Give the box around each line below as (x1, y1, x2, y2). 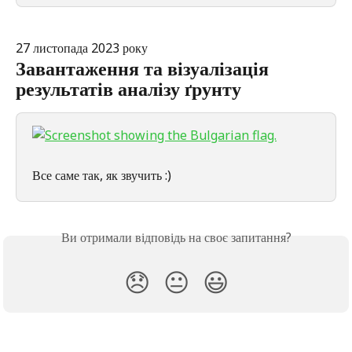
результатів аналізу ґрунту (16, 75, 241, 101)
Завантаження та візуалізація (16, 54, 273, 81)
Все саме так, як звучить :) (32, 167, 171, 185)
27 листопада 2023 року (16, 39, 148, 57)
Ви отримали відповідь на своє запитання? (60, 228, 291, 246)
